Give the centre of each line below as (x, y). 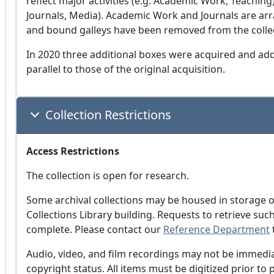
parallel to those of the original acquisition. (126, 69)
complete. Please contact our (95, 230)
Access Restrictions (73, 151)
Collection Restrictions (108, 115)
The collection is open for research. (108, 176)
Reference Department (217, 230)
